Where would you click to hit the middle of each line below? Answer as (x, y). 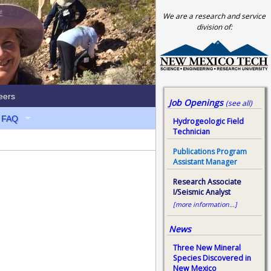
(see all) (239, 103)
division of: (214, 27)
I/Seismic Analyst (202, 192)
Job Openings (197, 102)
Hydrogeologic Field (208, 121)
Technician (191, 131)
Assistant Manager (205, 162)
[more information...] (205, 204)
